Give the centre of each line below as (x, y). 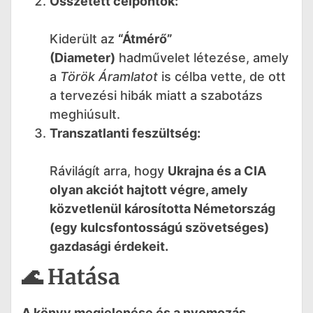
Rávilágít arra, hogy (109, 171)
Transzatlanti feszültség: (125, 133)
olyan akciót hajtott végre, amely (149, 190)
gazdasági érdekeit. (109, 247)
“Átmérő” (145, 39)
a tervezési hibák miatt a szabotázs (156, 96)
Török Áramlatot (109, 77)
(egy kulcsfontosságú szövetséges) (159, 228)
